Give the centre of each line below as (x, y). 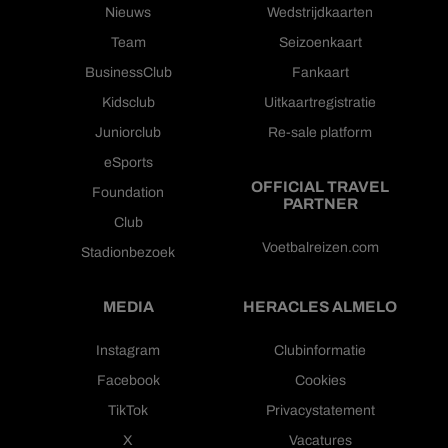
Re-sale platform (320, 132)
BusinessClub (128, 72)
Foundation (128, 192)
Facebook (128, 380)
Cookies (320, 380)
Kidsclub (128, 102)
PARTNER (320, 204)
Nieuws (128, 12)
